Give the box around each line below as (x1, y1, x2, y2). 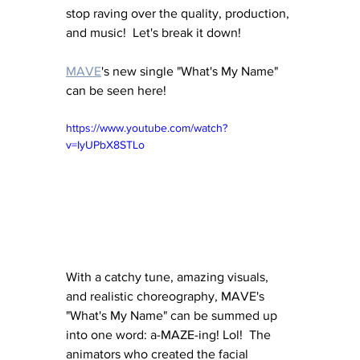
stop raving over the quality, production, (66, 6, 292, 20)
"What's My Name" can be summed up (66, 308, 280, 322)
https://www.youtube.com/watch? (66, 121, 227, 134)
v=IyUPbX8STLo (66, 137, 145, 151)
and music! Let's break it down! (66, 25, 244, 39)
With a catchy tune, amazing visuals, (66, 269, 272, 284)
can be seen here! (66, 83, 166, 97)
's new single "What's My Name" (101, 63, 281, 78)
